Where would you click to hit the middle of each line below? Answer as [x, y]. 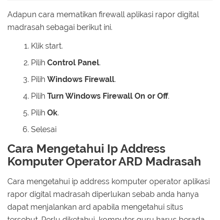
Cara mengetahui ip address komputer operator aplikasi [109, 181]
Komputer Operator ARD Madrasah [104, 162]
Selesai [44, 130]
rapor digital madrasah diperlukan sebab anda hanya [103, 194]
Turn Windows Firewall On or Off [108, 96]
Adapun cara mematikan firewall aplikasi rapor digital [103, 14]
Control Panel [73, 63]
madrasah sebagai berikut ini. [60, 27]
